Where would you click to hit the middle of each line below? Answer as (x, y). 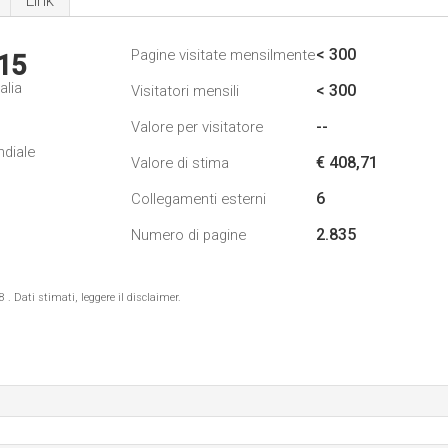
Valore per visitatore (197, 127)
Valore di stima (180, 163)
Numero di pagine (188, 235)
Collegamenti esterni (198, 199)
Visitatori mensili (185, 91)
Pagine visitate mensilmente (223, 55)
